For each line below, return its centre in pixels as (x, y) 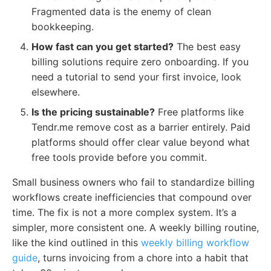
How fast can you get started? (103, 47)
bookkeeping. (63, 27)
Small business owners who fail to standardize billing (133, 182)
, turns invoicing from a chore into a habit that (143, 258)
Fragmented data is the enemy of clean (121, 12)
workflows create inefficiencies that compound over (132, 198)
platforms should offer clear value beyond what (141, 142)
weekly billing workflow (195, 243)
